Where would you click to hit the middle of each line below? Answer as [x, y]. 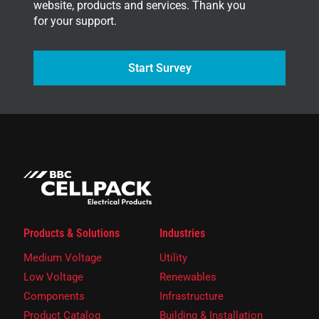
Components [54, 297]
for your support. [75, 21]
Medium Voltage [63, 258]
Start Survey [159, 68]
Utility [173, 258]
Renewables [188, 277]
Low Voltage [53, 277]
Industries [182, 234]
